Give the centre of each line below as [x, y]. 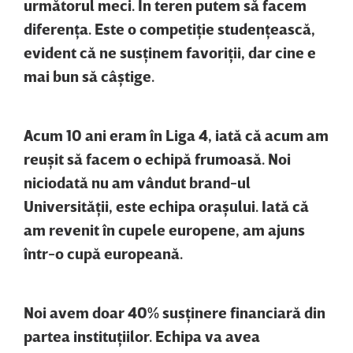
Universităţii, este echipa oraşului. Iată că [166, 206]
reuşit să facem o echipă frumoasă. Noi [157, 159]
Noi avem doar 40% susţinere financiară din [175, 312]
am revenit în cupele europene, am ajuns [164, 230]
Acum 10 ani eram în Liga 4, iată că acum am [176, 135]
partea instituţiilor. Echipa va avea [142, 336]
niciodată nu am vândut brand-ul [137, 182]
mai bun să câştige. [91, 76]
